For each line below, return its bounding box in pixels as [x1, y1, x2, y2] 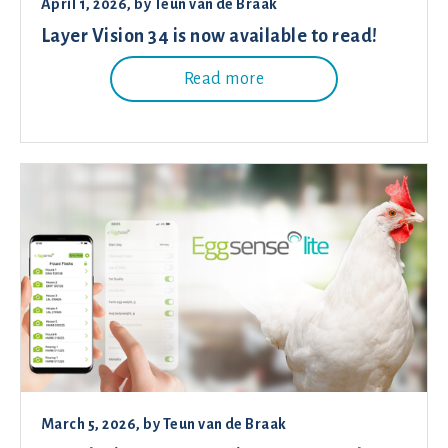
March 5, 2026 [41, 416, 137, 433]
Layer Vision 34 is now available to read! [41, 26, 378, 47]
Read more [183, 70, 265, 89]
